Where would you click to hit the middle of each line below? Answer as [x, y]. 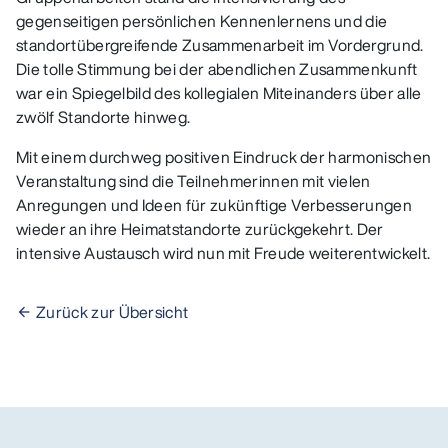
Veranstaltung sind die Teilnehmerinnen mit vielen [193, 180]
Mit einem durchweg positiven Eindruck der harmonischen [224, 156]
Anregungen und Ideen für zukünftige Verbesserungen [214, 204]
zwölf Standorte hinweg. [103, 116]
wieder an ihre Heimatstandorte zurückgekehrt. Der [200, 228]
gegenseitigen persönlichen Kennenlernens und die [202, 20]
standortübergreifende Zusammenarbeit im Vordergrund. [220, 44]
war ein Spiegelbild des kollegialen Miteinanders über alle [219, 92]
